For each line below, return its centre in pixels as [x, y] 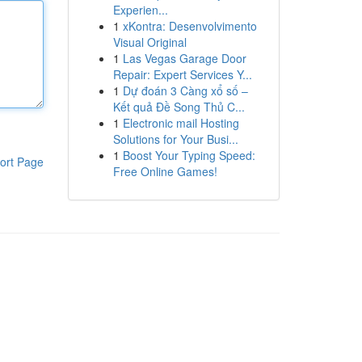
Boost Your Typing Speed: [189, 155]
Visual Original [149, 42]
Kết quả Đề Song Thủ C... [179, 107]
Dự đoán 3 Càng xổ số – [185, 90]
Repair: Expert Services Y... [182, 74]
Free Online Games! [165, 171]
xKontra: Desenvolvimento [189, 26]
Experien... [140, 10]
